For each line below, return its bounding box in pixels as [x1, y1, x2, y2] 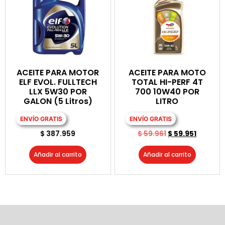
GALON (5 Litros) [23, 95, 92, 107]
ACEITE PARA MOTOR [17, 66, 99, 78]
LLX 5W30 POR [29, 85, 87, 97]
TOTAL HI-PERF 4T [131, 76, 203, 88]
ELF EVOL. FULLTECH [19, 76, 97, 88]
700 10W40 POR [135, 85, 199, 97]
